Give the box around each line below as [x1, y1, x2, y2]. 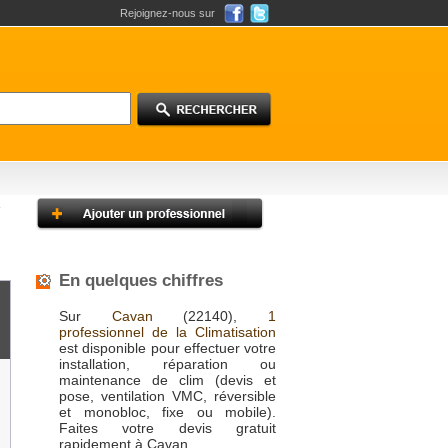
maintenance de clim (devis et [59, 372, 276, 388]
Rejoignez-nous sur [120, 7, 215, 19]
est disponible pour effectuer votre [59, 340, 276, 356]
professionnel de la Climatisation [59, 324, 276, 340]
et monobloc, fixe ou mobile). [59, 404, 276, 420]
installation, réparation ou [59, 356, 276, 372]
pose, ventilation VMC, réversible [59, 388, 276, 404]
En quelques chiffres [59, 271, 223, 290]
